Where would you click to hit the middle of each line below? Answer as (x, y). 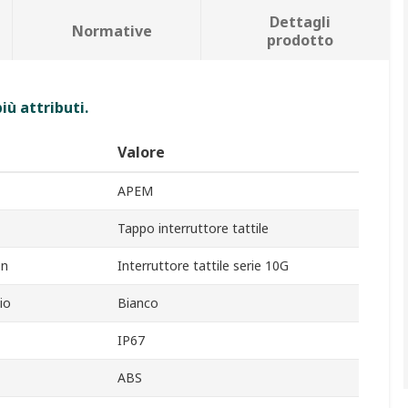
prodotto (301, 41)
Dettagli (301, 22)
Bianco (138, 303)
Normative (112, 31)
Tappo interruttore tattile (193, 229)
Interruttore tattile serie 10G (203, 266)
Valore (141, 153)
